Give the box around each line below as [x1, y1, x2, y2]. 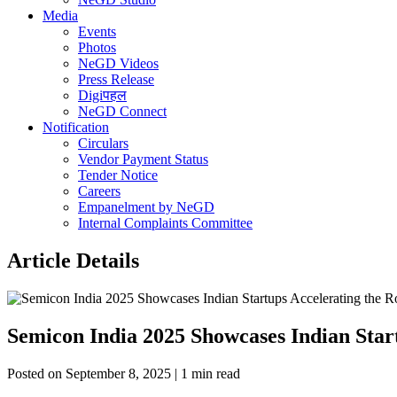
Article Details [7, 248, 139, 272]
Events [78, 24, 116, 39]
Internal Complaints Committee [78, 215, 253, 230]
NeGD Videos [78, 56, 159, 71]
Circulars [78, 136, 128, 151]
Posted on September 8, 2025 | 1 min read [7, 365, 240, 381]
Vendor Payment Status [78, 152, 208, 167]
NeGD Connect [78, 104, 167, 119]
